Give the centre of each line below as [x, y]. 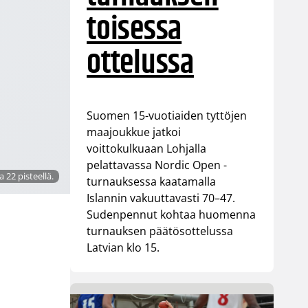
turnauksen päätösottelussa [160, 231]
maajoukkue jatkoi [134, 132]
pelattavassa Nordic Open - [157, 165]
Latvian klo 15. [123, 248]
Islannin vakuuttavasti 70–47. [161, 198]
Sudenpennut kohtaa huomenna [172, 215]
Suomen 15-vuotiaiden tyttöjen [167, 116]
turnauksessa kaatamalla [152, 182]
